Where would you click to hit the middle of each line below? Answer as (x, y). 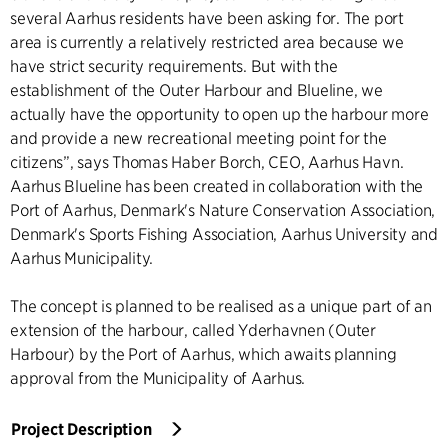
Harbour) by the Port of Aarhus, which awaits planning (203, 354)
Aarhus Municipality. (82, 258)
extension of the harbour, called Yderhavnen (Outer (193, 330)
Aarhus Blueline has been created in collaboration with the (217, 186)
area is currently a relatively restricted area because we (207, 42)
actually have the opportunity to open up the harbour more (219, 114)
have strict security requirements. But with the (174, 66)
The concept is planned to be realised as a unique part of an (221, 306)
